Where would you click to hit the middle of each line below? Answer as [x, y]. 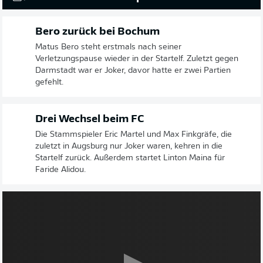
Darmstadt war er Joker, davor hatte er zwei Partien [133, 71]
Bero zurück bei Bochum [97, 32]
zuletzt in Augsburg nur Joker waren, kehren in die [129, 146]
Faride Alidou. [60, 170]
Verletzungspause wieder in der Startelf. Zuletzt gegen [137, 59]
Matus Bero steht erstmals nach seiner [108, 47]
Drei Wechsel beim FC [90, 119]
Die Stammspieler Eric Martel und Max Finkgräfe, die [134, 135]
